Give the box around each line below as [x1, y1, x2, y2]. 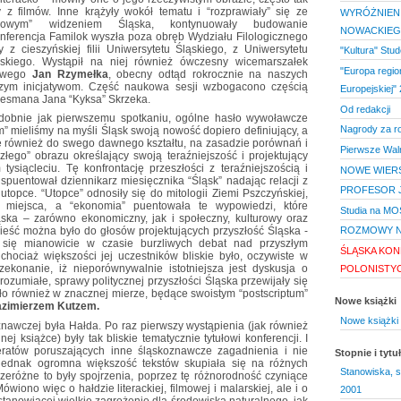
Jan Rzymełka [32, 68, 108, 81]
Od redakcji [339, 103, 390, 115]
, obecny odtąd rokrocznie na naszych [107, 68, 309, 81]
